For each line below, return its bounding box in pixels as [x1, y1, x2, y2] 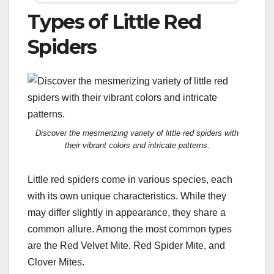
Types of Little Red [28, 9, 201, 34]
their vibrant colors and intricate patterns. [64, 141, 210, 150]
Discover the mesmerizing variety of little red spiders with [35, 128, 239, 138]
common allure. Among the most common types [28, 224, 232, 235]
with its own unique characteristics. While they [28, 191, 226, 202]
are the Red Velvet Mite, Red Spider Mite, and [28, 240, 225, 251]
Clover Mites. [28, 257, 84, 268]
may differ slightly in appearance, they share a [28, 207, 226, 218]
